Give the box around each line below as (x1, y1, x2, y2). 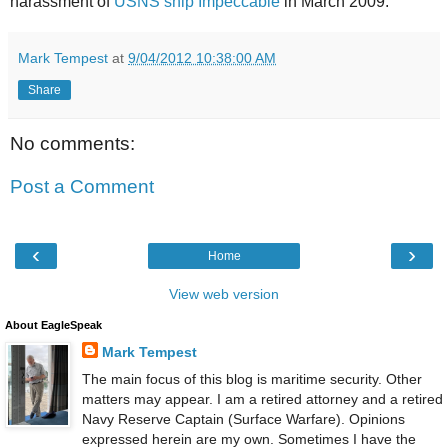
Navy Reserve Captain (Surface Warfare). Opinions (81, 410, 405, 427)
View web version (169, 285, 279, 302)
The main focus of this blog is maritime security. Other (81, 370, 422, 387)
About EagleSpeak (5, 318, 102, 331)
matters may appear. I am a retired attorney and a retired (81, 390, 443, 407)
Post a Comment (10, 176, 154, 198)
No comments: (10, 132, 135, 154)
